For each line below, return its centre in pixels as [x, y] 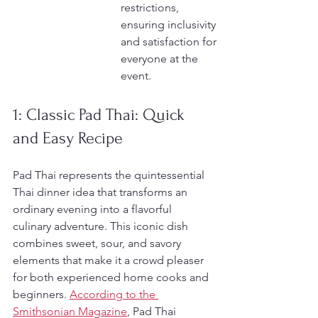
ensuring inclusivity [170, 24]
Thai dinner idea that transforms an [102, 192]
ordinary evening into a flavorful [94, 209]
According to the [114, 294]
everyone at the [161, 59]
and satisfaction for [170, 42]
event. [136, 76]
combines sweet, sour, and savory [98, 243]
